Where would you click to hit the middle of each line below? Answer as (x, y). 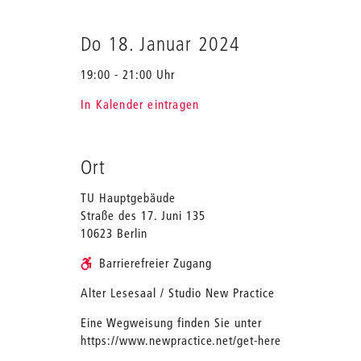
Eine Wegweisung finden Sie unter (171, 322)
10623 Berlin (114, 233)
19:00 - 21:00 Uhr (128, 74)
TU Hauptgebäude (128, 197)
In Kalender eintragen (140, 104)
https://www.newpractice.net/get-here (181, 340)
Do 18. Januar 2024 (161, 44)
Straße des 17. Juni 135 (143, 215)
